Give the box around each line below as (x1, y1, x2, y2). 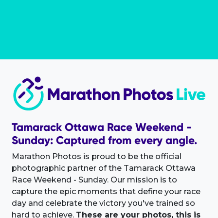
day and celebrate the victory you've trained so (12, 199, 195, 208)
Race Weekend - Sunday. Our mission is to (12, 175, 177, 185)
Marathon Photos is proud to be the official (12, 152, 182, 162)
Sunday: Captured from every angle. (12, 133, 197, 147)
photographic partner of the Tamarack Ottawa (12, 163, 196, 173)
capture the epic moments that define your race (12, 187, 200, 197)
